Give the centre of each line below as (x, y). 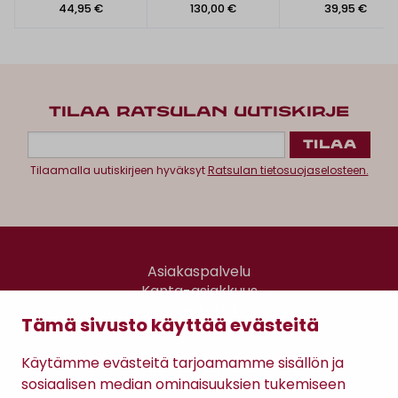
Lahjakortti (199, 310)
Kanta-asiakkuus (199, 291)
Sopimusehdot (199, 367)
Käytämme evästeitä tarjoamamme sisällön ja (183, 363)
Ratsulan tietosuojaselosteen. (288, 170)
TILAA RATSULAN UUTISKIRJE (199, 112)
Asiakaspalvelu (199, 271)
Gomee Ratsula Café (199, 330)
